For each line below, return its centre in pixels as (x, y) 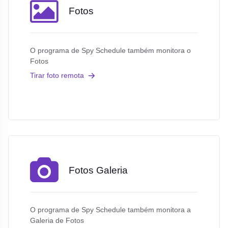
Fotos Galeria (98, 170)
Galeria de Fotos (57, 221)
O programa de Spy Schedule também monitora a (110, 210)
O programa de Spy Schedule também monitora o (110, 51)
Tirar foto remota (57, 75)
